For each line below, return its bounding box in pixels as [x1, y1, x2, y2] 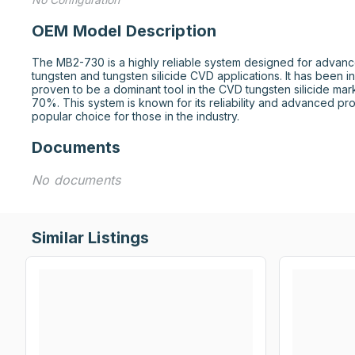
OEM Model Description [32, 21, 217, 40]
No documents [32, 172, 121, 188]
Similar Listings [32, 228, 150, 247]
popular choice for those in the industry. [32, 109, 239, 123]
